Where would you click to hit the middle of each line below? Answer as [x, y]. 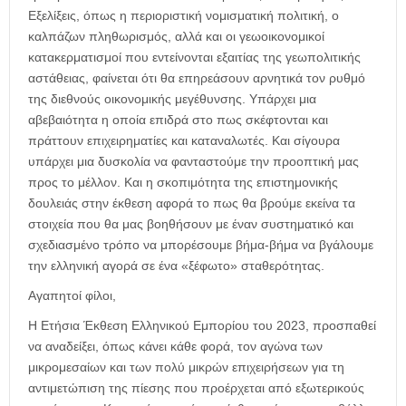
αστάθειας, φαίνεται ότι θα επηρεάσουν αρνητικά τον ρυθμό [197, 77]
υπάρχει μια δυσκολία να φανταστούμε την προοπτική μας [193, 161]
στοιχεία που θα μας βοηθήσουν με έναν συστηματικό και [191, 223]
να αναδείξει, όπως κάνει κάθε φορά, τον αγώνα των [175, 346]
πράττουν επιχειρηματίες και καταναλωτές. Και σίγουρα [184, 140]
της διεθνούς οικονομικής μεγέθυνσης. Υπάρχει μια [172, 98]
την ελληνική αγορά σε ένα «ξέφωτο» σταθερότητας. [176, 265]
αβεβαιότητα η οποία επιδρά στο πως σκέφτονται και [178, 119]
